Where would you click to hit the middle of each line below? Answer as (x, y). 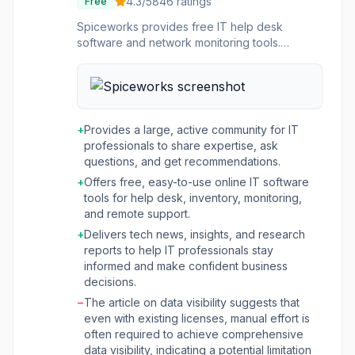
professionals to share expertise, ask (181, 145)
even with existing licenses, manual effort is (197, 318)
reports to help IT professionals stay (179, 250)
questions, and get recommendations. (182, 161)
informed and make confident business (186, 266)
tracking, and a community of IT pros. (174, 74)
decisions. (110, 282)
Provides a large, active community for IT (191, 130)
